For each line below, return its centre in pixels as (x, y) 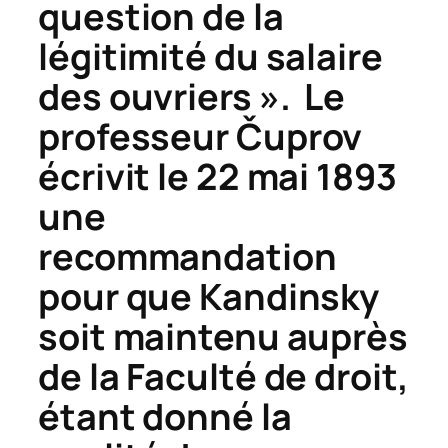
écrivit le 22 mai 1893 (217, 176)
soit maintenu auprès (223, 336)
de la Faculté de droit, (223, 376)
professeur (137, 136)
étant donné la (165, 416)
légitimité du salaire (210, 56)
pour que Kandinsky (209, 296)
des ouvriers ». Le (192, 96)
